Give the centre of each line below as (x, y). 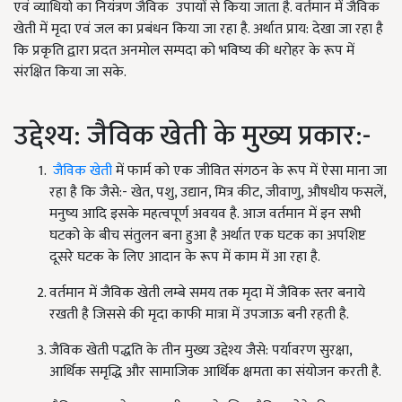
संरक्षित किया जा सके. (70, 73)
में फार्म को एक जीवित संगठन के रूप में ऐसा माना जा (249, 171)
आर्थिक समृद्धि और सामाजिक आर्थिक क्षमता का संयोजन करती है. (215, 372)
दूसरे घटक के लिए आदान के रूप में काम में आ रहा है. (185, 258)
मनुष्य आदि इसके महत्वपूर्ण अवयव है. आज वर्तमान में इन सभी (205, 214)
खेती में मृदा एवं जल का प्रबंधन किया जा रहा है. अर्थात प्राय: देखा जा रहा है (198, 30)
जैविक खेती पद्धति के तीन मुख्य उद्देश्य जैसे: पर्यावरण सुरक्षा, (201, 351)
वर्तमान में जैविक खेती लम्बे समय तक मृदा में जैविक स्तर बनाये (207, 293)
